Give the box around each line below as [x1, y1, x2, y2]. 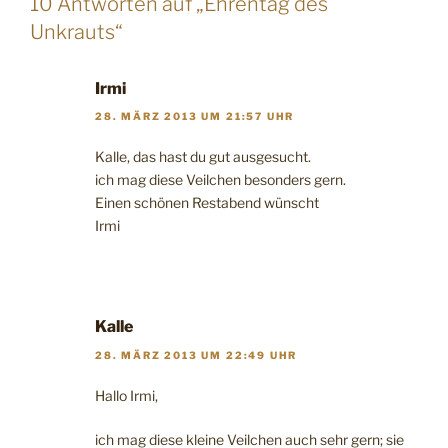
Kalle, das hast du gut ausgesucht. [95, 148, 311, 166]
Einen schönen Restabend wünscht [95, 194, 319, 212]
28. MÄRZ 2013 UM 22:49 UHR [95, 348, 298, 361]
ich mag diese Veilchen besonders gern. [95, 171, 346, 189]
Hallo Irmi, [95, 386, 158, 404]
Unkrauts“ [30, 20, 123, 45]
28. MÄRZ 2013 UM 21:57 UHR [95, 110, 295, 123]
